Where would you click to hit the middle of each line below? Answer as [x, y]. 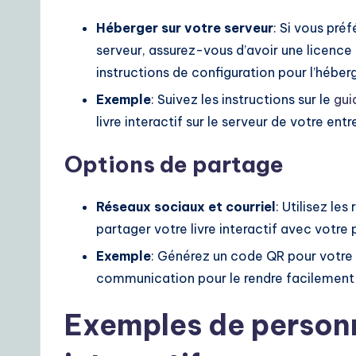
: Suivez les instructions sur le [242, 99]
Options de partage [174, 164]
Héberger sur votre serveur [185, 27]
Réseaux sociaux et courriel [186, 206]
